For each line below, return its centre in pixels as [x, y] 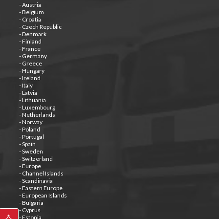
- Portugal [31, 136]
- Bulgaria [31, 202]
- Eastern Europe [41, 188]
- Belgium [31, 12]
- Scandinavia [36, 180]
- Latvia [28, 92]
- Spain [27, 144]
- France [30, 48]
